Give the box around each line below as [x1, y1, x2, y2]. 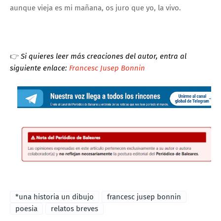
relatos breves [51, 204, 98, 213]
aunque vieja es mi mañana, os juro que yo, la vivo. [10, 3, 181, 13]
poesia [15, 204, 37, 213]
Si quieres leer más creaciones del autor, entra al [21, 52, 186, 61]
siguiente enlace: [10, 64, 69, 73]
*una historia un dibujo [15, 192, 94, 201]
